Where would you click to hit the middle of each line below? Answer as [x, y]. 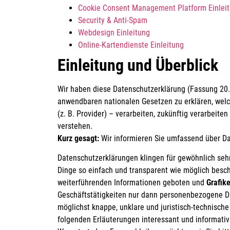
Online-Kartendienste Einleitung [131, 45]
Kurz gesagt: [78, 138]
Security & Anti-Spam [113, 20]
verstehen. [75, 126]
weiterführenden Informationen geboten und [132, 183]
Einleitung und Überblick [138, 65]
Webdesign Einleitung [114, 33]
